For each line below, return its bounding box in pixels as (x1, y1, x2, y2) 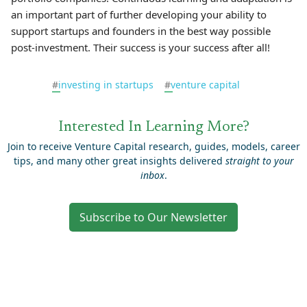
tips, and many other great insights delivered (13, 154, 225, 167)
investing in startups (58, 78, 153, 91)
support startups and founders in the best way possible (11, 24, 271, 38)
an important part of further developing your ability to (11, 8, 267, 21)
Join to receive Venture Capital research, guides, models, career (7, 140, 300, 153)
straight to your (225, 154, 294, 167)
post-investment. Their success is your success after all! (11, 40, 270, 54)
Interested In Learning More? (58, 120, 249, 135)
